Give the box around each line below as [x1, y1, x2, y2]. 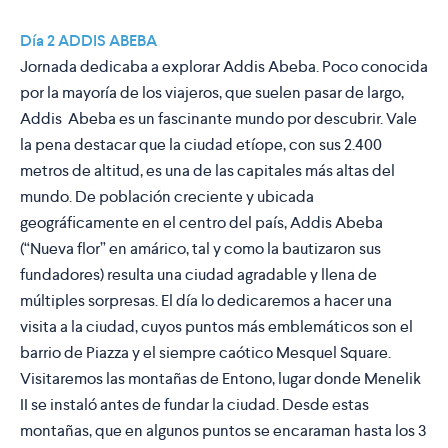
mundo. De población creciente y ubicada [20, 186, 314, 208]
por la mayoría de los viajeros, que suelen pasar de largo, [20, 82, 404, 104]
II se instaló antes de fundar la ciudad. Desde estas [20, 394, 369, 416]
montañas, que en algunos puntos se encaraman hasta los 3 [20, 420, 427, 442]
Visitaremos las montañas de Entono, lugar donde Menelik [20, 368, 421, 390]
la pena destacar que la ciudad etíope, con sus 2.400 [20, 134, 382, 156]
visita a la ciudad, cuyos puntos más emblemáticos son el [20, 316, 413, 338]
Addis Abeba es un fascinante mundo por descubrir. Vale [20, 108, 417, 130]
